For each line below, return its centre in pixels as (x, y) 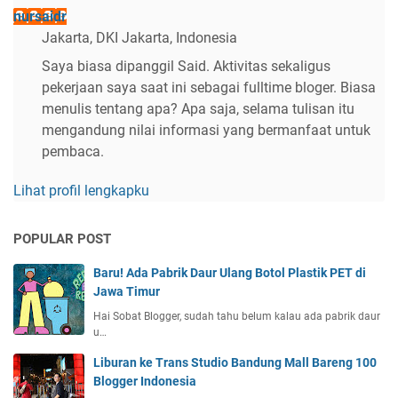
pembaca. (73, 151)
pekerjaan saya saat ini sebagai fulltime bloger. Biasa (209, 87)
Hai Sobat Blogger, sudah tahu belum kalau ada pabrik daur (237, 316)
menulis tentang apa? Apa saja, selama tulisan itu (198, 108)
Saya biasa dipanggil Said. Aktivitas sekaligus (186, 66)
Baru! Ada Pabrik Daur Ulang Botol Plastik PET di (230, 272)
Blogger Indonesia (145, 381)
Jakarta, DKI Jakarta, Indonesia (139, 37)
